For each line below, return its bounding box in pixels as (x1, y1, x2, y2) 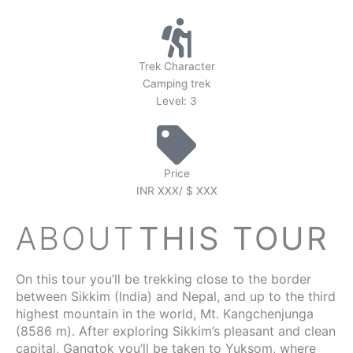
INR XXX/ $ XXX (136, 184, 217, 197)
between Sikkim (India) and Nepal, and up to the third (16, 288, 336, 304)
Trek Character (138, 59, 215, 72)
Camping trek (143, 76, 210, 90)
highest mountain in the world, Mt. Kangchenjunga (16, 305, 314, 321)
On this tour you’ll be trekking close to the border (16, 270, 311, 287)
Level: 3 (156, 94, 197, 107)
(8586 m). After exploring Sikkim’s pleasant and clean (16, 322, 336, 339)
